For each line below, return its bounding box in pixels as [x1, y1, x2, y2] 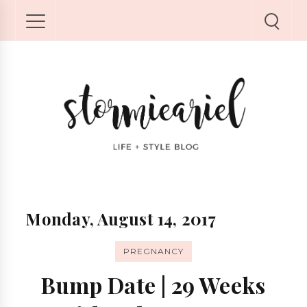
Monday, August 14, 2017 [25, 208, 216, 230]
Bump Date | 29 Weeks [41, 270, 266, 299]
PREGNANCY [123, 246, 184, 256]
